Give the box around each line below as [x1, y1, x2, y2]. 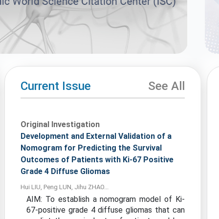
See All [148, 79, 185, 93]
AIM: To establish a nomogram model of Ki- [26, 195, 185, 204]
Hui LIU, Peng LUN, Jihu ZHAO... [21, 183, 109, 191]
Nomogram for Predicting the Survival [21, 143, 162, 153]
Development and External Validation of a [21, 131, 172, 141]
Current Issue [21, 79, 91, 93]
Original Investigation [21, 120, 100, 129]
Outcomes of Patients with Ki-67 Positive [21, 155, 174, 164]
